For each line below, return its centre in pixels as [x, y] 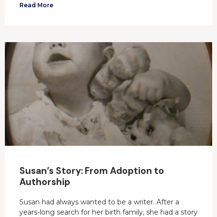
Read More [36, 5]
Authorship [45, 182]
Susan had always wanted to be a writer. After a [99, 202]
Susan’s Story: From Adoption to [92, 171]
